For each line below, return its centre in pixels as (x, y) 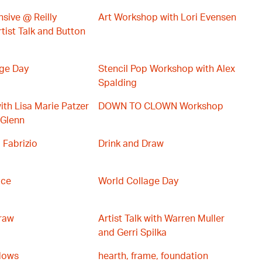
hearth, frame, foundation (153, 256)
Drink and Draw (131, 144)
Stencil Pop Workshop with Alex (167, 69)
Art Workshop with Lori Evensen (167, 18)
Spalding (118, 83)
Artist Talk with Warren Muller (161, 219)
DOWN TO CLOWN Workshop (161, 106)
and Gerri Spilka (132, 233)
